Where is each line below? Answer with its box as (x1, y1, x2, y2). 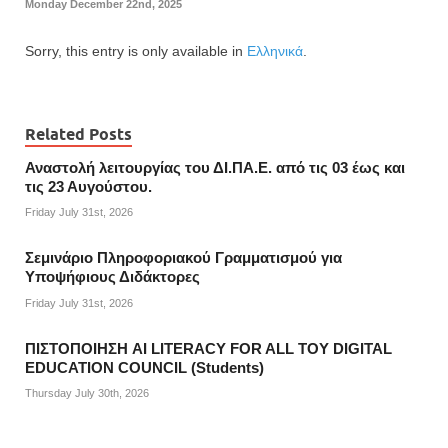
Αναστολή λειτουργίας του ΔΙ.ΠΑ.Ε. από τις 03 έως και (25, 159, 405, 176)
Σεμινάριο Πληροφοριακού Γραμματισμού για (25, 250, 342, 267)
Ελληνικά (247, 42, 303, 59)
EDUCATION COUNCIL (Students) (25, 359, 264, 376)
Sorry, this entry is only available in (25, 42, 247, 59)
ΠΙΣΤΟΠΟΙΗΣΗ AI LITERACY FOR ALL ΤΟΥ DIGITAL (25, 340, 392, 357)
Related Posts (25, 124, 132, 144)
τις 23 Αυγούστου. (25, 178, 152, 195)
